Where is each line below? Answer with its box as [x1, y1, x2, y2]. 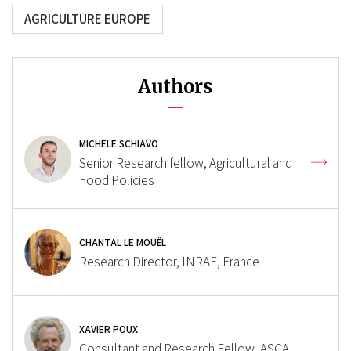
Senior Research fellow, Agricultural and [79, 154, 292, 172]
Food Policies [79, 172, 154, 189]
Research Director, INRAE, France [79, 253, 259, 270]
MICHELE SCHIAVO [79, 136, 158, 150]
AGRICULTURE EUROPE [24, 10, 150, 27]
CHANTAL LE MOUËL [79, 235, 166, 249]
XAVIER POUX [79, 322, 138, 336]
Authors [138, 75, 213, 98]
